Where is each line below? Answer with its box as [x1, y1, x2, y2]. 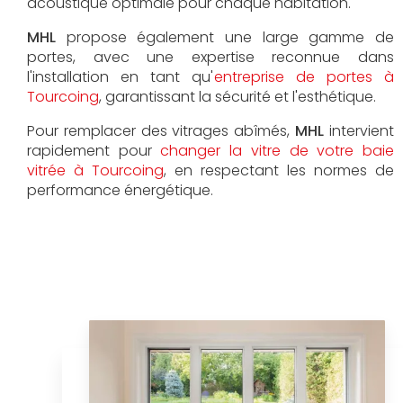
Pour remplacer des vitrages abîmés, [27, 120, 296, 141]
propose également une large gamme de [56, 26, 394, 48]
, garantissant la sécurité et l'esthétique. [99, 85, 376, 107]
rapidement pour [27, 139, 161, 161]
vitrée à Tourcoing [27, 159, 164, 181]
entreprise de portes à [213, 66, 394, 87]
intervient [324, 120, 394, 141]
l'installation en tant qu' [27, 66, 214, 87]
